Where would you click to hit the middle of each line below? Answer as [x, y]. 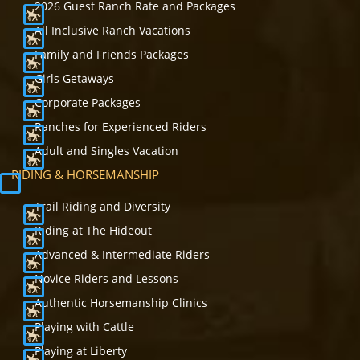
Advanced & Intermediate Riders [122, 255]
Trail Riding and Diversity [102, 207]
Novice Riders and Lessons [106, 279]
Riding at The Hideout [93, 231]
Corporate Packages [88, 103]
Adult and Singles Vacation [106, 151]
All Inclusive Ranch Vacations [112, 31]
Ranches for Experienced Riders [121, 127]
